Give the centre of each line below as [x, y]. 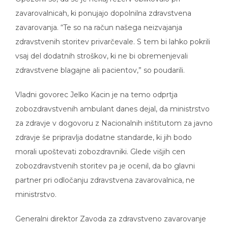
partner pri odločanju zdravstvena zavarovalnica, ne [105, 173]
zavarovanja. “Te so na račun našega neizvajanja [99, 20]
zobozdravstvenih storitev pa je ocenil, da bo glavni [105, 159]
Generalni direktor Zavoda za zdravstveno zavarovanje [111, 211]
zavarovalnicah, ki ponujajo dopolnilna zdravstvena [103, 6]
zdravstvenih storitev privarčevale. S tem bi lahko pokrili [113, 34]
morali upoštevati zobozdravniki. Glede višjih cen [100, 144]
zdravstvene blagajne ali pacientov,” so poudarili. [100, 63]
